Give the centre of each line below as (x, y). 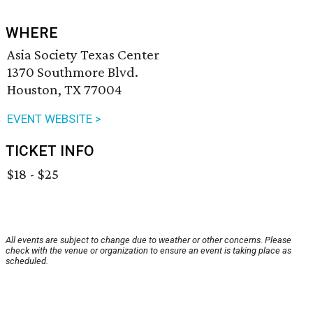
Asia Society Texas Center (83, 55)
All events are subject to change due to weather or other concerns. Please (148, 240)
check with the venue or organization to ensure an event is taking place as (148, 251)
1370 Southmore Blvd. (73, 72)
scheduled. (27, 261)
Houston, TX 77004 (65, 90)
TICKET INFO (50, 151)
